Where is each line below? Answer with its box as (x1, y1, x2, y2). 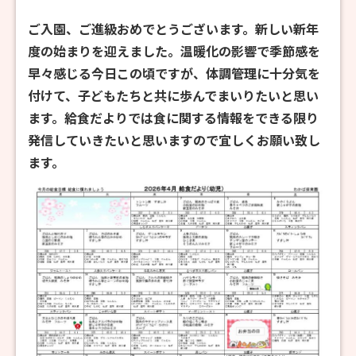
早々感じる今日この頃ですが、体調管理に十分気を (28, 64, 320, 83)
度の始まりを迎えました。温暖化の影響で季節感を (28, 41, 320, 60)
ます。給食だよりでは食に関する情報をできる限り (28, 108, 319, 127)
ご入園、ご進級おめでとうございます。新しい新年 (28, 19, 319, 38)
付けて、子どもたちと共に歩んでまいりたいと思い (28, 86, 319, 105)
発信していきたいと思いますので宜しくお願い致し (28, 130, 320, 149)
